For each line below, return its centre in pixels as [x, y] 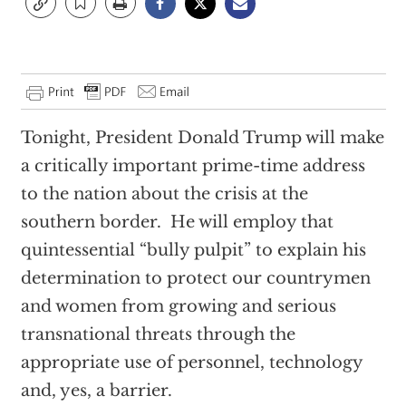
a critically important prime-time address [193, 166]
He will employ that [251, 222]
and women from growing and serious [178, 306]
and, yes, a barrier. [96, 391]
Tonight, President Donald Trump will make [202, 138]
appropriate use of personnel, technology [191, 362]
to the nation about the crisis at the [164, 194]
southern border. [91, 222]
